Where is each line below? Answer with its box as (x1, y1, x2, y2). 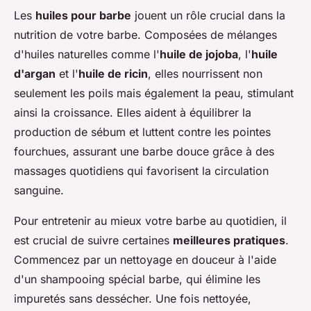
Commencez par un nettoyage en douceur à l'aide (14, 252, 276, 267)
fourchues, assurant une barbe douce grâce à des (14, 144, 274, 158)
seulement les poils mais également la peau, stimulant (14, 85, 294, 100)
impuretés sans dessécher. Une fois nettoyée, (14, 291, 251, 305)
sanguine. (14, 183, 64, 197)
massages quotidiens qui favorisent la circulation (14, 163, 269, 178)
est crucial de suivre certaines (14, 233, 173, 247)
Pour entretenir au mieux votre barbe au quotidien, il (14, 213, 287, 228)
